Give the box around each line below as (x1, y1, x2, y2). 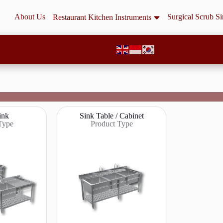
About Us (14, 12, 45, 21)
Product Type (90, 119, 133, 128)
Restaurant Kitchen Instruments (53, 13, 151, 21)
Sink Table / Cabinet (79, 111, 144, 120)
